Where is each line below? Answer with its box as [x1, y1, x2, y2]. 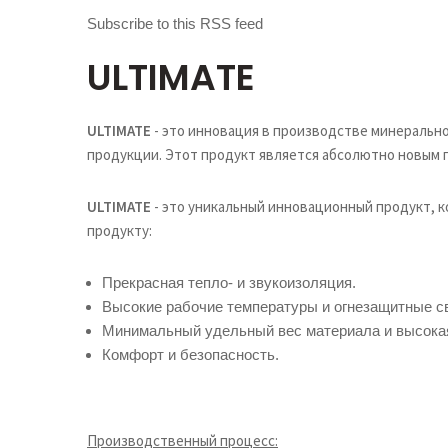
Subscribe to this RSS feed [87, 15, 263, 32]
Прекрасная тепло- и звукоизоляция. [102, 274, 356, 291]
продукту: [87, 221, 152, 240]
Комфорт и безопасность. [102, 346, 279, 363]
